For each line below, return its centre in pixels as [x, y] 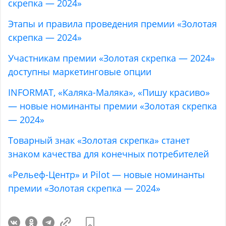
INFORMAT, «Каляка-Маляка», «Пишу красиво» [109, 93]
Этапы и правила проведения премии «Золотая [113, 24]
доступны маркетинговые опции [80, 72]
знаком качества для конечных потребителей [109, 154]
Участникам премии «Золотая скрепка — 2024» [112, 58]
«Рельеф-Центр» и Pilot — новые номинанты [107, 175]
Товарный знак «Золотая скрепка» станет [99, 140]
